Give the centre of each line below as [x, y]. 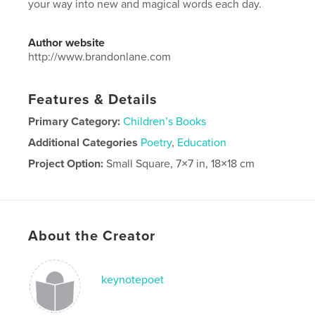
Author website [67, 43]
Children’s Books [165, 122]
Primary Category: [75, 122]
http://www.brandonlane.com [100, 57]
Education [202, 143]
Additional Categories [83, 143]
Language [53, 220]
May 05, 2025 [131, 199]
